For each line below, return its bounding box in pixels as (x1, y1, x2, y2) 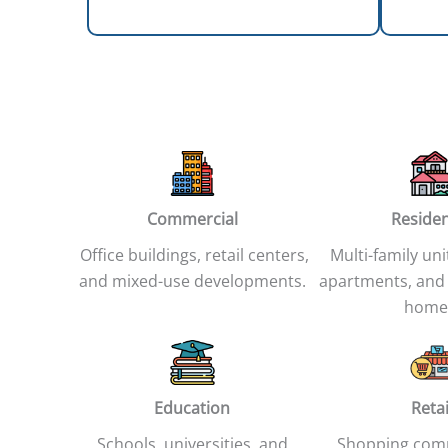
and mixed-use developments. (78, 270, 306, 293)
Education (154, 397, 230, 420)
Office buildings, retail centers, (75, 244, 309, 267)
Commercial (146, 208, 238, 231)
